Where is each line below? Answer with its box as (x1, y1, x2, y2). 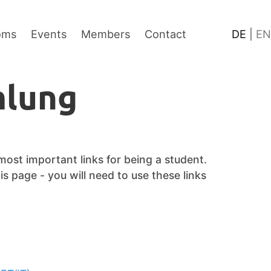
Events (30, 27, 67, 41)
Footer (124, 11, 154, 24)
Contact (144, 27, 186, 41)
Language (188, 11, 233, 24)
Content (53, 11, 90, 24)
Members (80, 27, 130, 41)
